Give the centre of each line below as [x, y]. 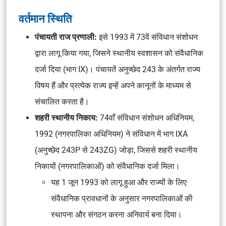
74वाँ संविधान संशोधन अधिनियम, [146, 118]
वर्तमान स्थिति [45, 19]
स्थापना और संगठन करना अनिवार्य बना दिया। [117, 215]
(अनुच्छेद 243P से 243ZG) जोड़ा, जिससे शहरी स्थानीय [116, 150]
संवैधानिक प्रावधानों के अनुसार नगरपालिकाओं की [122, 199]
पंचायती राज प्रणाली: [66, 37]
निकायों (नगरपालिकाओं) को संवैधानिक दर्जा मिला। [107, 166]
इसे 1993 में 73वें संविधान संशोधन [147, 37]
